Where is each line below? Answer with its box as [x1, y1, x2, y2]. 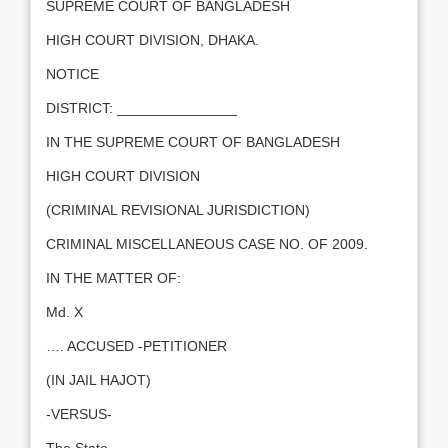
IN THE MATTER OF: [46, 270, 181, 286]
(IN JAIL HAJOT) [46, 372, 151, 388]
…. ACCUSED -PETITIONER [46, 338, 227, 354]
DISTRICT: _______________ [46, 100, 237, 116]
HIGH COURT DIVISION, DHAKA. [46, 32, 259, 48]
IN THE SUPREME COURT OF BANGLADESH [46, 134, 340, 150]
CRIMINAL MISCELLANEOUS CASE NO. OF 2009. [46, 236, 368, 252]
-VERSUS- [46, 406, 112, 422]
